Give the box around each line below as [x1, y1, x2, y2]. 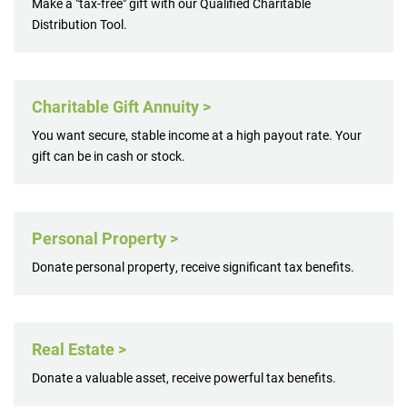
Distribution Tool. [32, 15, 127, 33]
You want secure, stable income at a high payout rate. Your [32, 125, 362, 144]
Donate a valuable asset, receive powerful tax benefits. [32, 368, 336, 386]
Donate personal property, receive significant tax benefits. [32, 257, 354, 275]
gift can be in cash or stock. [32, 146, 185, 164]
